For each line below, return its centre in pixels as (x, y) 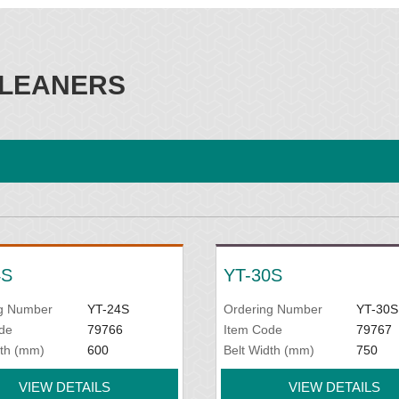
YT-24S (108, 309)
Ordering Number (273, 309)
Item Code (252, 330)
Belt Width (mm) (269, 350)
